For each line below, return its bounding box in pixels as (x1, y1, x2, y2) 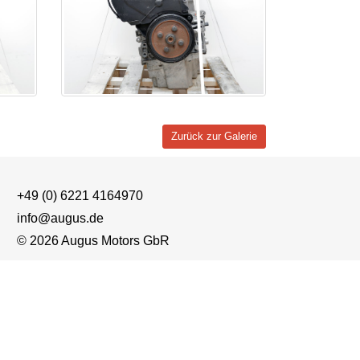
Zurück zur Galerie (171, 131, 257, 142)
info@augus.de (16, 211, 104, 225)
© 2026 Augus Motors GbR (16, 234, 170, 247)
